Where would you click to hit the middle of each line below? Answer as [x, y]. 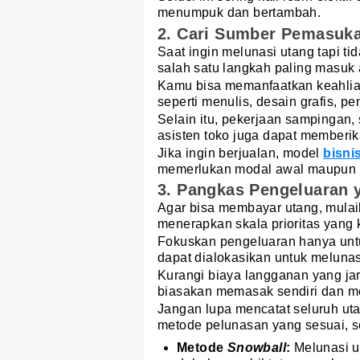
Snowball [257, 347]
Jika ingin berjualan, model [241, 153]
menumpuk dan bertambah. [239, 13]
